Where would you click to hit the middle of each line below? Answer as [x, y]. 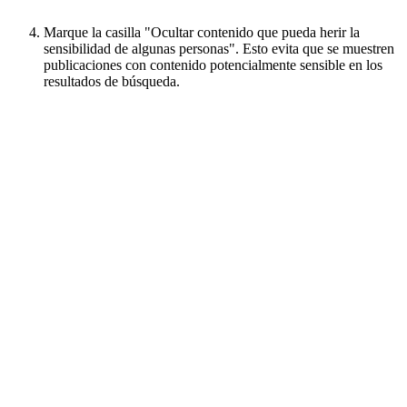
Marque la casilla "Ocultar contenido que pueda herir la [202, 32]
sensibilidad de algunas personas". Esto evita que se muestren [219, 48]
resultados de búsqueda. [112, 81]
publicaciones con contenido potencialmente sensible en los [213, 65]
